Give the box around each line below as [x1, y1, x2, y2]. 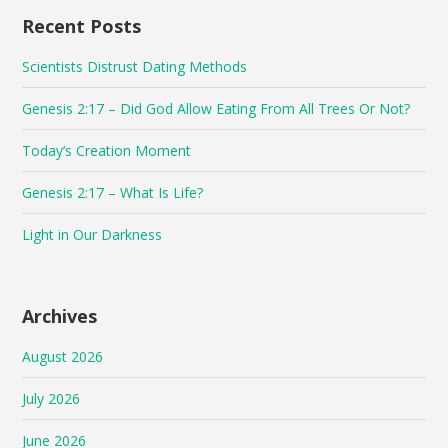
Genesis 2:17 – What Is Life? [22, 182, 204, 202]
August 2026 [22, 346, 104, 366]
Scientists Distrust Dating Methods [22, 56, 248, 76]
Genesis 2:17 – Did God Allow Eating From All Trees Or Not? [22, 98, 411, 118]
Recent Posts [22, 13, 142, 38]
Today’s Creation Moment [22, 140, 192, 160]
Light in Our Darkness [22, 224, 163, 244]
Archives [22, 303, 98, 328]
